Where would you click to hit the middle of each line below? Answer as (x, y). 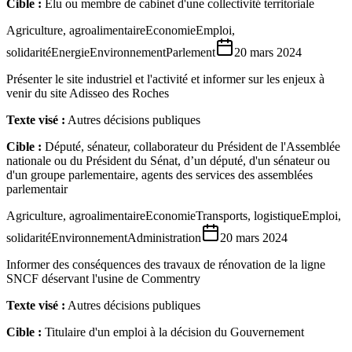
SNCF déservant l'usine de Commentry (103, 278)
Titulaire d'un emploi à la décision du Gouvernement (174, 332)
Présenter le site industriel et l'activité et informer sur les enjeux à (165, 79)
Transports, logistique (249, 215)
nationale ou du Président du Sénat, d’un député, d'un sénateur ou (168, 160)
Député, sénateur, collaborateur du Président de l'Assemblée (192, 146)
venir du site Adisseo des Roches (88, 93)
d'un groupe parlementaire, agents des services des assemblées (159, 174)
